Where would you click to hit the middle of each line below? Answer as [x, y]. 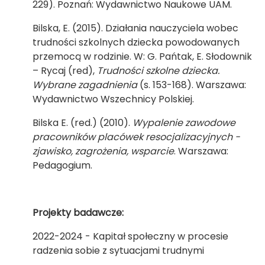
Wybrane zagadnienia [85, 85]
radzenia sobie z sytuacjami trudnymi [118, 251]
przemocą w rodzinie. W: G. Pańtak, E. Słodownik [142, 56]
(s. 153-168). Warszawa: [192, 85]
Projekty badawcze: [78, 213]
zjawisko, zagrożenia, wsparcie [103, 151]
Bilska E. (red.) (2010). [83, 123]
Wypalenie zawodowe [184, 123]
